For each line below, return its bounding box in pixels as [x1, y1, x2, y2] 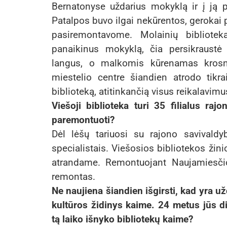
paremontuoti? [52, 114, 115, 126]
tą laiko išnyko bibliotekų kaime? [52, 213, 193, 225]
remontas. [52, 171, 95, 183]
